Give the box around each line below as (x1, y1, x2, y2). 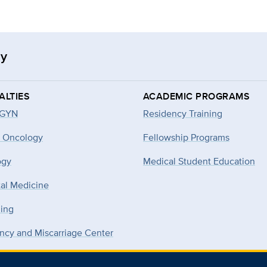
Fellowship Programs (143, 130, 229, 144)
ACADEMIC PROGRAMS (143, 89, 250, 103)
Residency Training (143, 106, 222, 120)
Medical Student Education (143, 154, 255, 168)
